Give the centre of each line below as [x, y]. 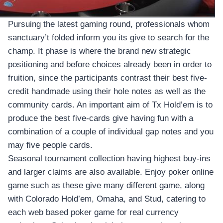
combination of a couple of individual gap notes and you [111, 132]
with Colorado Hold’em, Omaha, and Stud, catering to [107, 199]
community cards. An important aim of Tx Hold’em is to [110, 105]
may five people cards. [50, 145]
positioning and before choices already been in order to [110, 65]
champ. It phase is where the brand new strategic [100, 51]
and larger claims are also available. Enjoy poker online [111, 172]
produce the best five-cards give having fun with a [101, 118]
